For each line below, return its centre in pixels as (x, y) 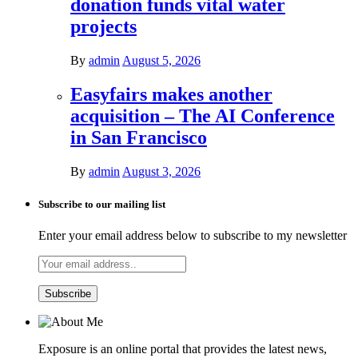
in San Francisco (139, 137)
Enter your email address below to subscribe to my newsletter (193, 236)
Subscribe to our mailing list (102, 205)
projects (103, 27)
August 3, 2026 (161, 171)
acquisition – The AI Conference (203, 115)
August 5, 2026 (161, 61)
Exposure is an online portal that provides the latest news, (183, 349)
